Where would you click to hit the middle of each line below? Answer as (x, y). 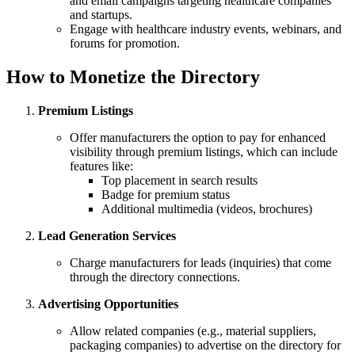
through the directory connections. (155, 277)
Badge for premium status (166, 195)
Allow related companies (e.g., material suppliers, (193, 331)
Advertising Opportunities (108, 304)
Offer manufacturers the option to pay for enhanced (198, 138)
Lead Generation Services (107, 236)
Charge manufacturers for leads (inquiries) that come (200, 263)
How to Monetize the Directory (133, 77)
